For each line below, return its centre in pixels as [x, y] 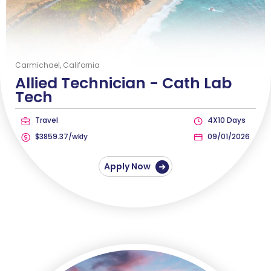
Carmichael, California [57, 65]
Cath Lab [197, 83]
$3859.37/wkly [60, 137]
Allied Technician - [89, 83]
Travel [46, 120]
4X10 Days [226, 120]
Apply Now [128, 167]
